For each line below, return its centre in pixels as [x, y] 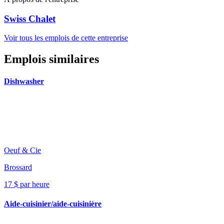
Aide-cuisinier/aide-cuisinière [53, 204]
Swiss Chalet [30, 18]
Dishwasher [24, 81]
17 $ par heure [27, 184]
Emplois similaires [51, 59]
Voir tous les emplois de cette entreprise [66, 38]
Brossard [18, 167]
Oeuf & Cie [22, 150]
